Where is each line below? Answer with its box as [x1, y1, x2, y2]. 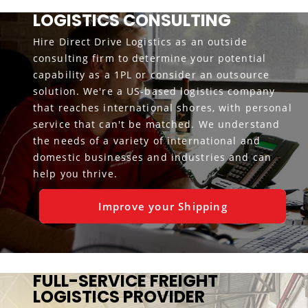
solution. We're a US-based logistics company [32, 84, 276, 98]
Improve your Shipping [98, 199, 228, 213]
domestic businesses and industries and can [32, 150, 272, 164]
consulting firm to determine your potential [32, 51, 267, 65]
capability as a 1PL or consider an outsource [32, 67, 270, 81]
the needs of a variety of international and [32, 133, 261, 147]
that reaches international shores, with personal [32, 100, 292, 114]
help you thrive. [32, 166, 118, 180]
